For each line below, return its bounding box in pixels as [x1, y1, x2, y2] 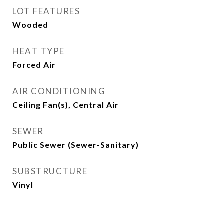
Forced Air [12, 60, 56, 69]
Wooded [12, 20, 48, 29]
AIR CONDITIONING [12, 86, 105, 96]
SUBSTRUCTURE [12, 166, 87, 176]
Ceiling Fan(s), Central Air [12, 100, 119, 109]
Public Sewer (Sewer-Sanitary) [12, 140, 139, 149]
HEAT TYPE [12, 46, 65, 56]
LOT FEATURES [12, 6, 80, 16]
